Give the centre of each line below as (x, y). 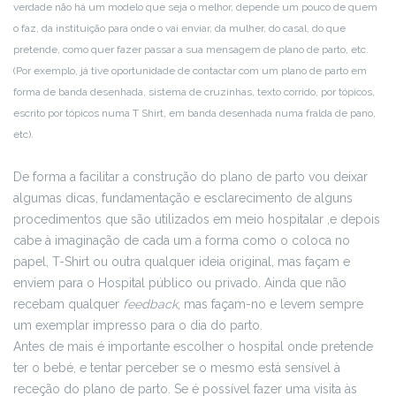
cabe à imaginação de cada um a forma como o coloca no (182, 240)
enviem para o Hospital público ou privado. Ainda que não (180, 283)
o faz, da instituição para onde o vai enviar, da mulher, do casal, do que (179, 28)
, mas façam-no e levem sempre (270, 304)
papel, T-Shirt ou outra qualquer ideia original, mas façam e (182, 262)
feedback (150, 304)
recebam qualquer (68, 304)
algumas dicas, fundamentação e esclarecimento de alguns (183, 198)
